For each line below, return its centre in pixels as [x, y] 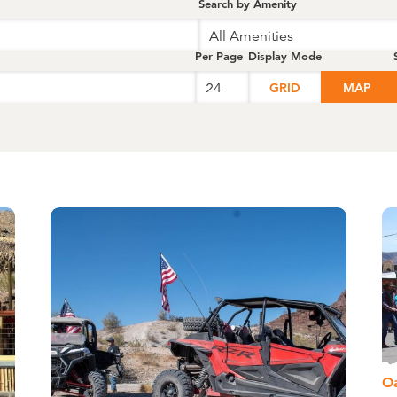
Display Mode [285, 56]
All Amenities [251, 36]
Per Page [219, 56]
